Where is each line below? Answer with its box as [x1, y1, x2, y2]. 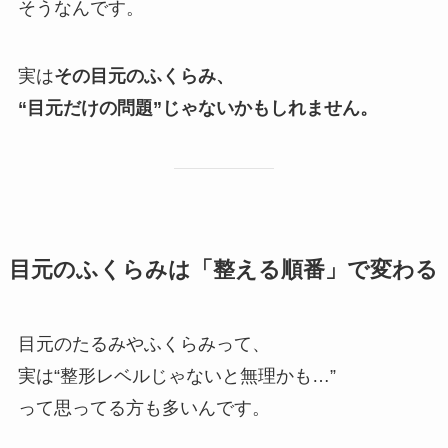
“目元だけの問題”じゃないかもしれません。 [17, 97, 378, 118]
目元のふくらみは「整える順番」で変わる [8, 258, 438, 283]
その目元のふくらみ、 [53, 65, 234, 86]
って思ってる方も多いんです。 [17, 398, 270, 419]
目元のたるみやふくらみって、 [17, 334, 270, 355]
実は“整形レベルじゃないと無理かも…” [17, 366, 336, 387]
